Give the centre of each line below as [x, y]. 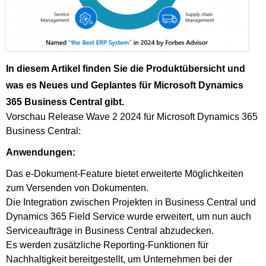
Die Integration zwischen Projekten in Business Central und [131, 202]
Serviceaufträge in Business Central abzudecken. [110, 230]
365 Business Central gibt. [65, 101]
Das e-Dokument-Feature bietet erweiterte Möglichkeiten [125, 173]
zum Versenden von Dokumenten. [77, 188]
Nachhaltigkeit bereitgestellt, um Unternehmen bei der [119, 259]
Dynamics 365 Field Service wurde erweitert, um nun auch [129, 216]
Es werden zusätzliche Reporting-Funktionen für [107, 245]
